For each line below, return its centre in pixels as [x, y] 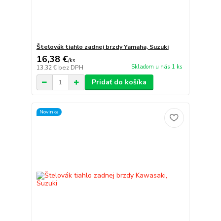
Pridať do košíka [119, 82]
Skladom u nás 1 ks [157, 67]
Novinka [49, 111]
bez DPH [71, 68]
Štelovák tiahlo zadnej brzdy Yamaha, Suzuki [102, 47]
